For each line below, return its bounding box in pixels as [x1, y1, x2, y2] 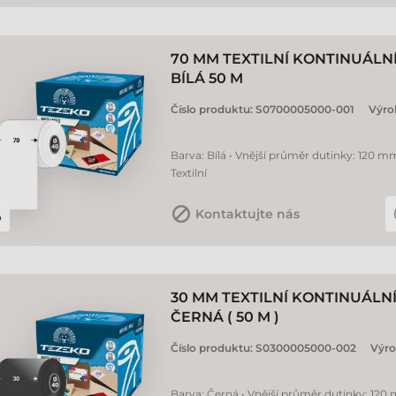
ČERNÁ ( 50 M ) [171, 308, 279, 325]
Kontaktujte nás [195, 206, 300, 222]
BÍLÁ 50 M [171, 70, 243, 87]
